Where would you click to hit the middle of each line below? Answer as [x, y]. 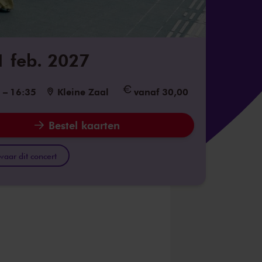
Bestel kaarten [84, 125]
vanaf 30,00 [161, 91]
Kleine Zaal [83, 91]
